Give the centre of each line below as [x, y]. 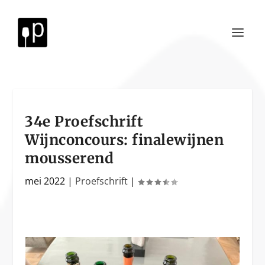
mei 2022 [45, 181]
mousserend [70, 158]
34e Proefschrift [84, 122]
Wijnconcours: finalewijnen [125, 140]
